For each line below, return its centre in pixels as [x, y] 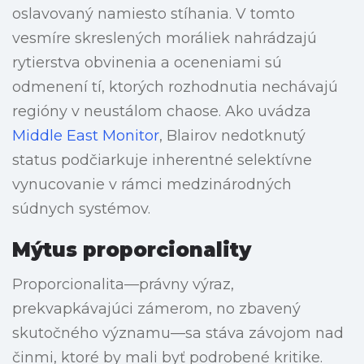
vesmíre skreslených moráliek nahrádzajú [165, 39]
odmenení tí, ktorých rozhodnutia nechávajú [175, 87]
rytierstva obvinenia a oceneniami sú [147, 63]
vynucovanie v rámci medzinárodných [152, 185]
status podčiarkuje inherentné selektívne [162, 160]
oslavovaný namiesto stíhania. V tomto [154, 14]
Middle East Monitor [86, 136]
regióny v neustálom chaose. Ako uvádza [162, 112]
